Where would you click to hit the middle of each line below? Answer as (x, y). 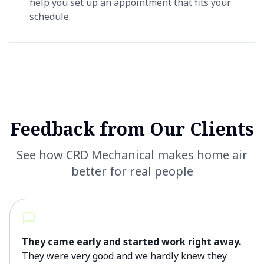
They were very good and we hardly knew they (124, 256)
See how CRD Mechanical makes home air (132, 155)
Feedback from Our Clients (132, 129)
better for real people (132, 171)
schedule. (50, 16)
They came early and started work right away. (131, 242)
